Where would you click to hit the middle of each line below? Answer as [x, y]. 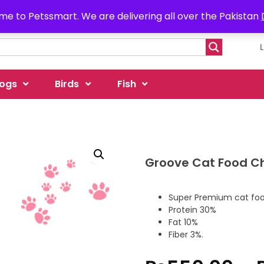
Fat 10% [184, 222]
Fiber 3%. [186, 234]
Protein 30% [193, 209]
